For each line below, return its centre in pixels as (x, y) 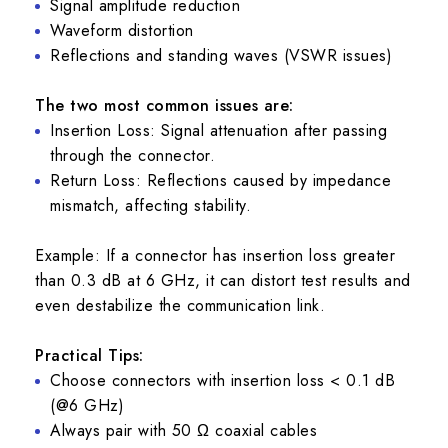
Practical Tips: (89, 355)
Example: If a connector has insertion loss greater (215, 255)
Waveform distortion (122, 30)
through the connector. (132, 155)
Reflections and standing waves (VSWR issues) (221, 55)
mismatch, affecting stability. (150, 205)
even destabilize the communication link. (180, 305)
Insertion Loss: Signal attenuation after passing (218, 130)
